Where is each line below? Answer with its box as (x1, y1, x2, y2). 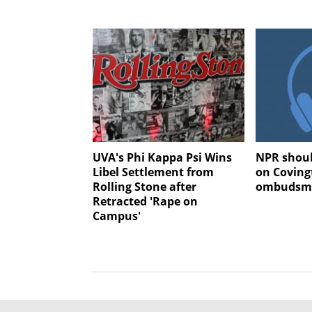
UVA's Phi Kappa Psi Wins (93, 150, 232, 166)
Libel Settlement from (93, 164, 214, 180)
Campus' (93, 208, 141, 224)
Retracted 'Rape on (93, 194, 198, 210)
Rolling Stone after (93, 179, 196, 195)
